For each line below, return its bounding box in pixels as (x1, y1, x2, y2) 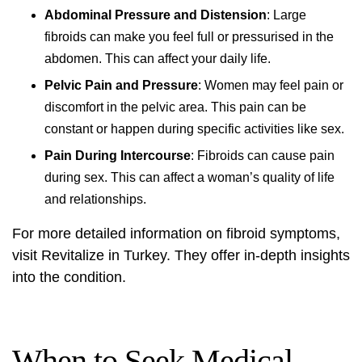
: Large (267, 8, 306, 22)
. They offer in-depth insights (166, 247, 350, 263)
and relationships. (44, 192, 146, 206)
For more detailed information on (12, 225, 226, 242)
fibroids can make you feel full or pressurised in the (44, 30, 334, 44)
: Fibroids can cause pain (191, 149, 335, 162)
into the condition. (12, 269, 126, 285)
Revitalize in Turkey (41, 247, 166, 263)
